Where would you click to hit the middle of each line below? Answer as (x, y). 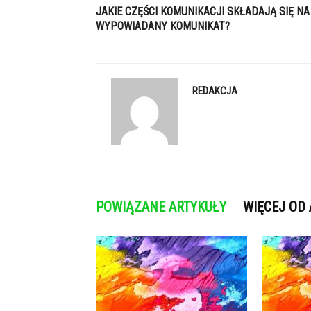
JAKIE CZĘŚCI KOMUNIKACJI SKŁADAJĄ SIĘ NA (203, 11)
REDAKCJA (215, 91)
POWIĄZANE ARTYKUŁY (161, 207)
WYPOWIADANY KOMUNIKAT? (163, 26)
